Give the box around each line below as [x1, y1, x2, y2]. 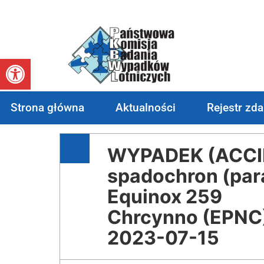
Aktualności [115, 100, 176, 114]
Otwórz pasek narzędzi [5, 52, 210, 75]
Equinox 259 [107, 184, 222, 208]
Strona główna [11, 100, 85, 114]
